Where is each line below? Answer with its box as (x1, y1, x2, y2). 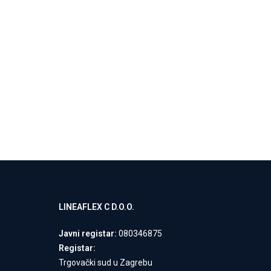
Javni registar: (58, 228, 117, 238)
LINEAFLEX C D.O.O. (58, 201, 134, 212)
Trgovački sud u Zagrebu (58, 257, 152, 267)
